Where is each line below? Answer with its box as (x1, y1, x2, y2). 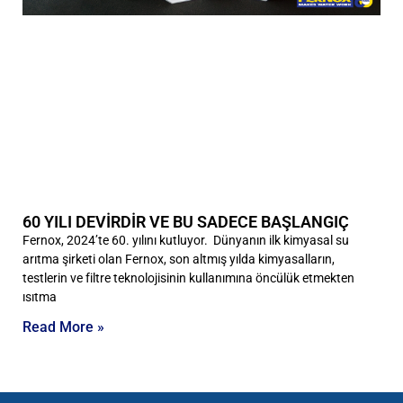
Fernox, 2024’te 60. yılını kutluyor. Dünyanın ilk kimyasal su (22, 232, 349, 247)
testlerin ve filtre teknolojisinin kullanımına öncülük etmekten (22, 270, 354, 285)
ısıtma (22, 289, 57, 304)
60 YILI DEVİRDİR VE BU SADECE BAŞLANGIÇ (22, 211, 349, 231)
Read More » (22, 318, 104, 336)
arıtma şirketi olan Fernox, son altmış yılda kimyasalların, (22, 251, 335, 266)
